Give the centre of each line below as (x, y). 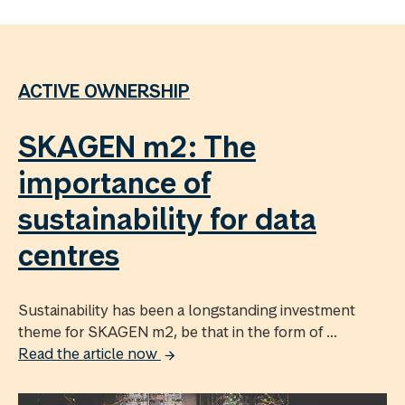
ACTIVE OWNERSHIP (104, 91)
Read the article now (89, 353)
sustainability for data (167, 219)
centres (69, 255)
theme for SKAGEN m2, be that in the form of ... (178, 331)
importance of (114, 183)
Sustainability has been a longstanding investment (187, 310)
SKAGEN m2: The (137, 146)
